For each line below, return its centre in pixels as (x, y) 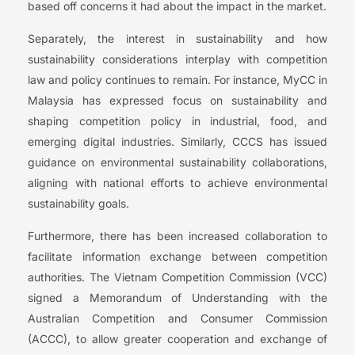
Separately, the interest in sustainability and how (177, 39)
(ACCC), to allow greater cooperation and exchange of (177, 339)
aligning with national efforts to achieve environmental (177, 183)
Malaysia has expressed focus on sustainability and (177, 101)
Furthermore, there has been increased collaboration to (177, 236)
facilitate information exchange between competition (177, 257)
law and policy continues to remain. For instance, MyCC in (177, 80)
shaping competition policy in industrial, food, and (177, 121)
